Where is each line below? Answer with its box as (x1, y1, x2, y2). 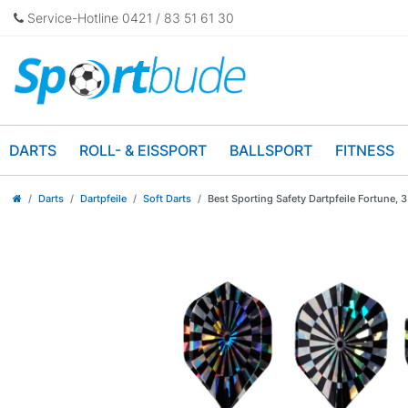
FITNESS (335, 140, 394, 159)
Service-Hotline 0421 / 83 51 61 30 (24, 10, 234, 25)
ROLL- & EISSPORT (79, 140, 207, 159)
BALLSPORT (229, 140, 312, 159)
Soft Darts (143, 191, 191, 205)
